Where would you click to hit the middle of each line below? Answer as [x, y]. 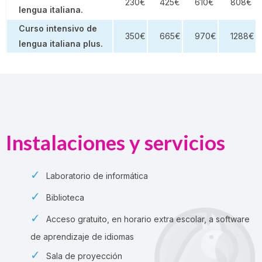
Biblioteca [65, 197]
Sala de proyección [84, 256]
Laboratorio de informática [97, 175]
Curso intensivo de [58, 29]
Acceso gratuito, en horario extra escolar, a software [148, 219]
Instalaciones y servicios [116, 142]
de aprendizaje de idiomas [82, 236]
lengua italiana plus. [61, 44]
